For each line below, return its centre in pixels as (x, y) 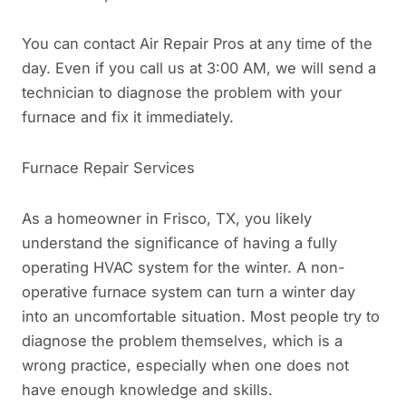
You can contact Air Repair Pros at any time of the (197, 44)
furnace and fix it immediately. (128, 117)
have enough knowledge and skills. (147, 389)
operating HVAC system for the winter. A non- (184, 267)
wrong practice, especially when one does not (185, 365)
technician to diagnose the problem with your (182, 93)
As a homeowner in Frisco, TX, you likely (167, 218)
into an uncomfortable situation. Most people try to (201, 316)
